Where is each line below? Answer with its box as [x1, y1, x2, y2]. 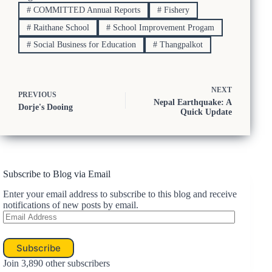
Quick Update [180, 107, 233, 117]
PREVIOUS [18, 90, 56, 100]
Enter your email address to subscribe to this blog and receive [3, 188, 237, 199]
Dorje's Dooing [18, 103, 73, 112]
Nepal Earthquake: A [154, 98, 233, 107]
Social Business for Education [30, 39, 136, 49]
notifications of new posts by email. [3, 199, 138, 210]
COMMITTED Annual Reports [30, 5, 140, 15]
